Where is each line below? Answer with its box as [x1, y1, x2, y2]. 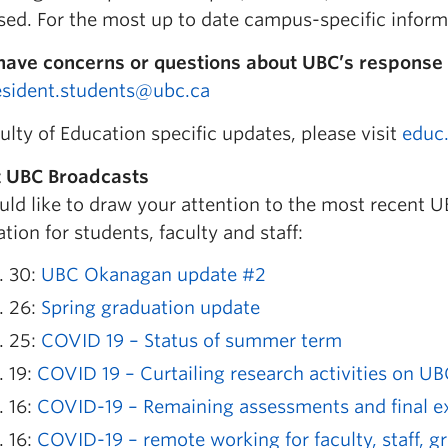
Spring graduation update [41, 297, 260, 318]
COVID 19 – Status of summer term [41, 330, 342, 351]
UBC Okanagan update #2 [41, 264, 266, 285]
